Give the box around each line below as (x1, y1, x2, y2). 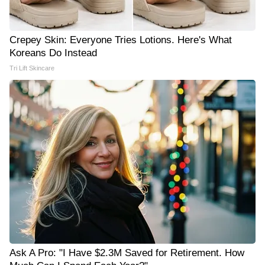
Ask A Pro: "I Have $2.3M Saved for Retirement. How (9, 247, 244, 258)
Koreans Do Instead (9, 47, 97, 59)
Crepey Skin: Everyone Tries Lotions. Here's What (9, 34, 232, 46)
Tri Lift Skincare (9, 64, 54, 72)
